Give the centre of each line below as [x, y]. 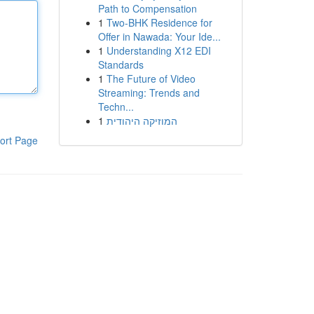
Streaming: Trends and [149, 93]
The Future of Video [151, 78]
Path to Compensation [147, 8]
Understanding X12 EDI [158, 50]
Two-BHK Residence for [159, 22]
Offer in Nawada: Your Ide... [159, 36]
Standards [121, 64]
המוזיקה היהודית [142, 121]
